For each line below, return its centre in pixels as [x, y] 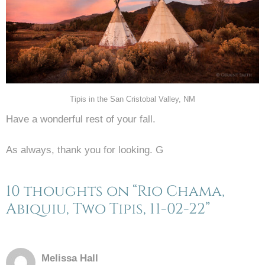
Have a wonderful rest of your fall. [81, 119]
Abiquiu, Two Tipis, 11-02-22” [108, 209]
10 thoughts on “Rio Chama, [115, 191]
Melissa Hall [70, 258]
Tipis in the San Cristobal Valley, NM [132, 99]
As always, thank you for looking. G [85, 150]
